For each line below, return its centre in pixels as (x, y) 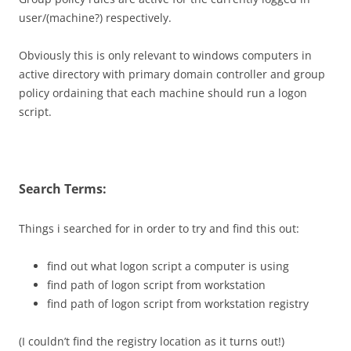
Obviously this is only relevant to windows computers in (165, 55)
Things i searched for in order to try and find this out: (159, 228)
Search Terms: (63, 189)
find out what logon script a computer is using (168, 266)
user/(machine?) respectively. (95, 18)
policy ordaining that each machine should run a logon (163, 93)
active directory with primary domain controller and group (172, 74)
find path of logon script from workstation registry (178, 304)
